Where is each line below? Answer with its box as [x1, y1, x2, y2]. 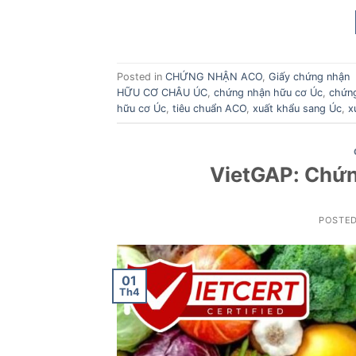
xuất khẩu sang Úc [253, 102, 342, 114]
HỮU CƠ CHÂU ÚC [117, 86, 207, 99]
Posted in [117, 70, 165, 83]
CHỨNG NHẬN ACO [165, 70, 262, 83]
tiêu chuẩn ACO [172, 102, 246, 114]
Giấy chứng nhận [269, 70, 350, 83]
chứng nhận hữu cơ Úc [214, 86, 323, 99]
